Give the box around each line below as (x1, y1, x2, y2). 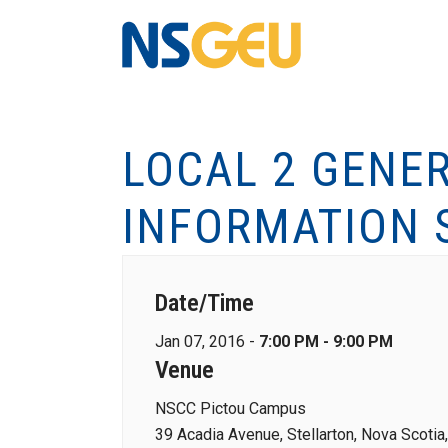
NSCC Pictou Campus (155, 399, 306, 418)
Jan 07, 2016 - (155, 332, 259, 351)
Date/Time (155, 289, 254, 317)
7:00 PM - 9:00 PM (259, 332, 393, 351)
